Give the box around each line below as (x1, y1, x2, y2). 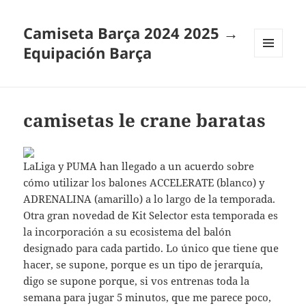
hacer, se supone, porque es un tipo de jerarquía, (23, 258, 264, 272)
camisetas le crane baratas (23, 108, 266, 133)
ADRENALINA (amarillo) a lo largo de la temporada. (23, 192, 276, 206)
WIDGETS (254, 80, 293, 92)
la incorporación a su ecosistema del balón (23, 225, 232, 239)
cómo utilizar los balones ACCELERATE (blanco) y (23, 176, 265, 190)
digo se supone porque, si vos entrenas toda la (23, 274, 250, 288)
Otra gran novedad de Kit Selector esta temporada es (23, 208, 279, 223)
